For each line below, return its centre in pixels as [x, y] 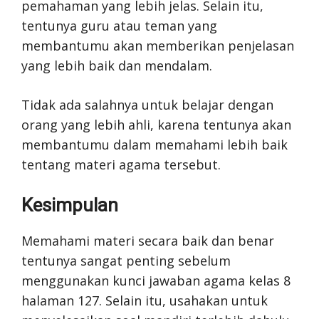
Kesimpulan [70, 205]
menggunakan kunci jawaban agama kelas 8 [156, 280]
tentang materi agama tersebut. [121, 164]
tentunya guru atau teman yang [119, 25]
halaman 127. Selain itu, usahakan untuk [145, 300]
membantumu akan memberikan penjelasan [158, 45]
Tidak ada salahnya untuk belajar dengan [147, 104]
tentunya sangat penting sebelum [126, 260]
